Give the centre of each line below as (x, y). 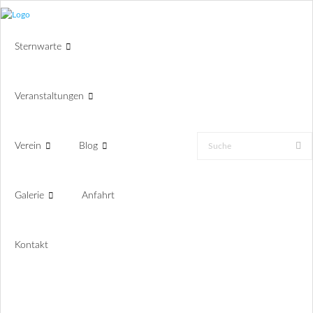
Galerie (29, 196)
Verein (28, 146)
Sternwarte (38, 47)
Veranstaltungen (49, 96)
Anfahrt (98, 196)
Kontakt (31, 245)
